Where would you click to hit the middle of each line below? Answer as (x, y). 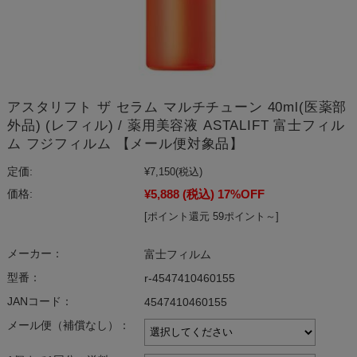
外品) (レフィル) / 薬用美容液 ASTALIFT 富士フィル (176, 125)
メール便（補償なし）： (68, 325)
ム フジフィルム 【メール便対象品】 (126, 143)
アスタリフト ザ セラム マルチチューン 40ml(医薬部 (177, 107)
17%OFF (241, 194)
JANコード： (39, 301)
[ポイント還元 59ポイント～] (211, 216)
